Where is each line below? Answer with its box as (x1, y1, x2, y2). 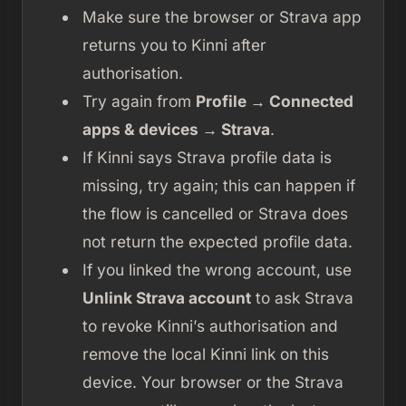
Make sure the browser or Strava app (82, 6, 362, 26)
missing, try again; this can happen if (82, 175, 355, 195)
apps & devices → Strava (82, 119, 270, 139)
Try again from (82, 91, 196, 111)
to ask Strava (250, 287, 353, 307)
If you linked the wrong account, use (82, 259, 352, 279)
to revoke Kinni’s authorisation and (82, 315, 338, 335)
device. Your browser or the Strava (82, 372, 343, 391)
